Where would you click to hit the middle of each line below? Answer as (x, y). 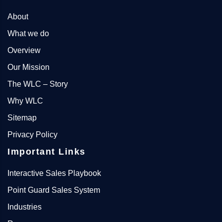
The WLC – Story (38, 84)
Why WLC (25, 101)
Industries (25, 207)
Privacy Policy (32, 135)
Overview (24, 50)
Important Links (47, 152)
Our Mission (28, 67)
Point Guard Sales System (54, 190)
